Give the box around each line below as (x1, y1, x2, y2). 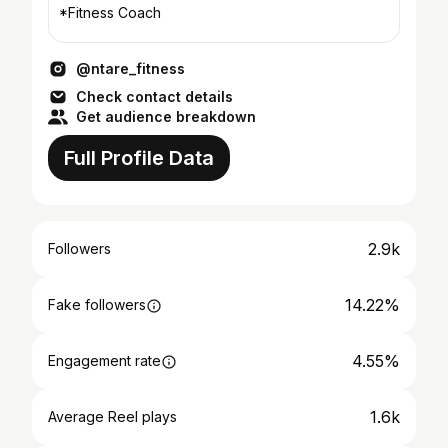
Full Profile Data (64, 146, 214, 170)
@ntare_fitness (76, 60, 185, 77)
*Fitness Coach (59, 4, 161, 21)
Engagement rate (48, 352, 161, 369)
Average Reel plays (48, 408, 177, 425)
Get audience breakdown (76, 108, 256, 125)
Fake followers (48, 296, 146, 313)
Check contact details (76, 88, 233, 105)
